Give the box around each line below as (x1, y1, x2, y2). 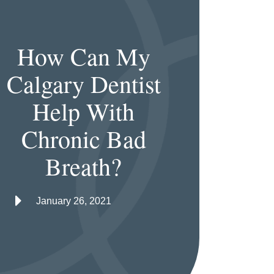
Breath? (45, 150, 122, 183)
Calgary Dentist (6, 67, 161, 100)
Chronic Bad (21, 122, 146, 155)
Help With (32, 95, 135, 128)
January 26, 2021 (36, 195, 112, 206)
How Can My (17, 40, 150, 73)
